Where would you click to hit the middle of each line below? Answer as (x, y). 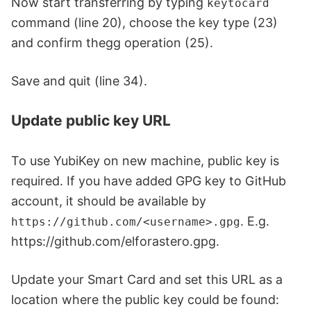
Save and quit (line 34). (79, 81)
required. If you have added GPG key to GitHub (149, 181)
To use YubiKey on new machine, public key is (145, 161)
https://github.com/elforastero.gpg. (115, 242)
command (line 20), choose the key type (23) (144, 23)
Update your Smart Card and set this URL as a (147, 280)
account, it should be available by (109, 201)
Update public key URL (91, 121)
